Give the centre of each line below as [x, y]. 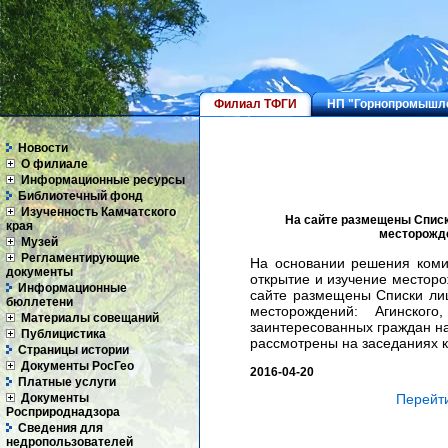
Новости [40, 148]
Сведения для [57, 428]
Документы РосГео [77, 366]
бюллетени [39, 302]
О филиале [54, 164]
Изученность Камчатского [98, 212]
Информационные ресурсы [103, 180]
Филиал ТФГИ [255, 104]
